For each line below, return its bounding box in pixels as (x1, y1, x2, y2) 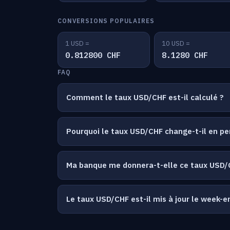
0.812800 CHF (65, 50, 121, 60)
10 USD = (162, 39, 190, 48)
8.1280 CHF (162, 50, 208, 60)
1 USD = (65, 39, 89, 48)
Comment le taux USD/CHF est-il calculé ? (66, 92, 224, 102)
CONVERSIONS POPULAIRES (57, 17, 155, 25)
